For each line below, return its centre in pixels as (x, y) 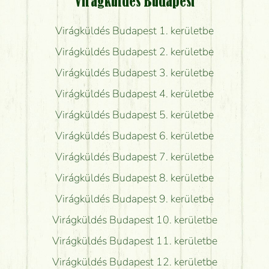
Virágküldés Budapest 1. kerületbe (134, 30)
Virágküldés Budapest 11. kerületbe (134, 240)
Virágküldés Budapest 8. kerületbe (134, 177)
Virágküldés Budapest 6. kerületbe (134, 135)
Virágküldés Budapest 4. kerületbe (134, 93)
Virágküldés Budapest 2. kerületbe (134, 51)
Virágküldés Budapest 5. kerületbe (134, 114)
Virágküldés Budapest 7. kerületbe (134, 156)
